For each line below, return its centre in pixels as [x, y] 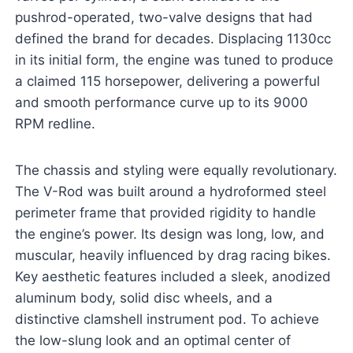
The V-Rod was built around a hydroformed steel [170, 192]
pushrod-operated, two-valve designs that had [163, 18]
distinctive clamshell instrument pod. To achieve [167, 320]
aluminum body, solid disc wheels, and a [143, 298]
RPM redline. [55, 124]
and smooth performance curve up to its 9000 [161, 103]
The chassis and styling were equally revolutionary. [176, 171]
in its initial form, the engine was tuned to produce [174, 60]
